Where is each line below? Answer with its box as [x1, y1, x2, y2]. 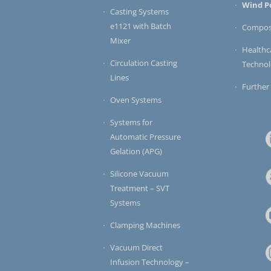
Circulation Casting [110, 57, 177, 69]
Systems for [110, 117, 152, 128]
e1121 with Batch [110, 21, 171, 32]
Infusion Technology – [110, 256, 189, 268]
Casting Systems [110, 6, 169, 18]
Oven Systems [110, 94, 162, 106]
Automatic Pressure [110, 131, 181, 143]
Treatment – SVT [110, 183, 169, 194]
